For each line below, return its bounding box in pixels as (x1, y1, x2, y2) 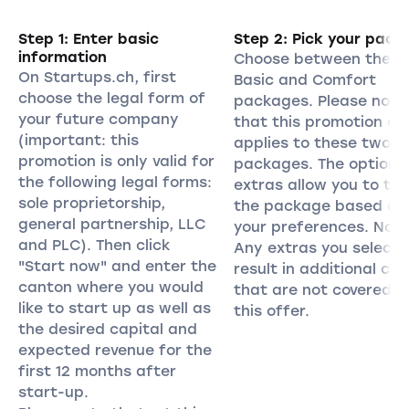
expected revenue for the (17, 341, 212, 359)
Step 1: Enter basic (17, 29, 159, 47)
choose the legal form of (17, 89, 205, 107)
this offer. (233, 301, 309, 320)
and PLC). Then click (17, 236, 171, 254)
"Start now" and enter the (17, 257, 216, 275)
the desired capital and (17, 320, 197, 338)
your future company (17, 110, 179, 128)
